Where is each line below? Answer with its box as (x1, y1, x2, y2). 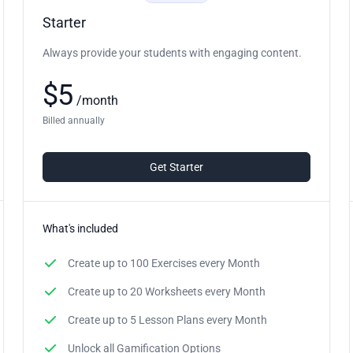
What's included (43, 221, 119, 235)
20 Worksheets (130, 284, 203, 298)
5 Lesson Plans (130, 313, 205, 326)
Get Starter (149, 160, 203, 173)
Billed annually (43, 114, 106, 126)
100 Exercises (130, 256, 198, 269)
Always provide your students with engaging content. (43, 46, 303, 59)
